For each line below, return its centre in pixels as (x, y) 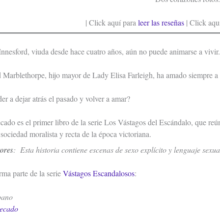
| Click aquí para (112, 22)
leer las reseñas (161, 22)
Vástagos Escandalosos (99, 173)
